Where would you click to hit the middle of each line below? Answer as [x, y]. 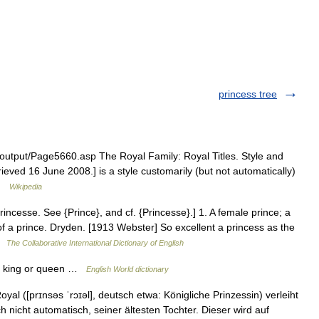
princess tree [248, 94]
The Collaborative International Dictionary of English [95, 243]
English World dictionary [127, 269]
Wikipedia [26, 187]
